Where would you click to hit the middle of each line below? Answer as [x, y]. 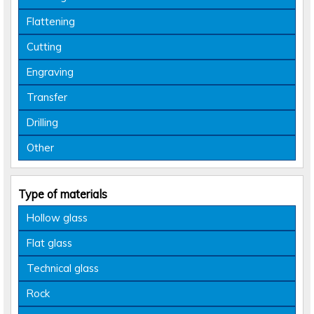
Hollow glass [57, 217]
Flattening [51, 21]
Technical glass [63, 268]
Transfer [47, 97]
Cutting [44, 46]
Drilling [42, 122]
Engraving [50, 71]
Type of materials [63, 194]
